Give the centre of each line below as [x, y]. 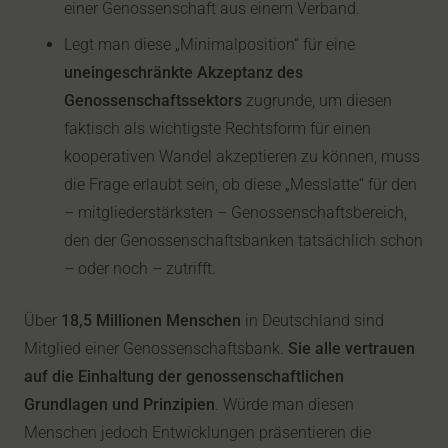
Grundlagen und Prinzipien [119, 404]
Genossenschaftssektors [153, 100]
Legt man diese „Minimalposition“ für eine [209, 44]
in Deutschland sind [312, 320]
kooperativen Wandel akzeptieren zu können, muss [242, 156]
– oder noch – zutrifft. [140, 268]
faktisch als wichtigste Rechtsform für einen [217, 128]
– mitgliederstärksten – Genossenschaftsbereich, [235, 212]
